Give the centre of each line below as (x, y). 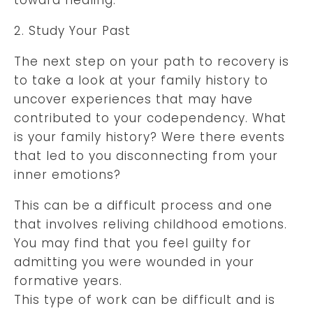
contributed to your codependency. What (150, 118)
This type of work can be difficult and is (145, 299)
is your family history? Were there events (150, 137)
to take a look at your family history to (141, 80)
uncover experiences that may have (133, 99)
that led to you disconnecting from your (146, 155)
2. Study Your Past (72, 30)
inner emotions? (67, 174)
